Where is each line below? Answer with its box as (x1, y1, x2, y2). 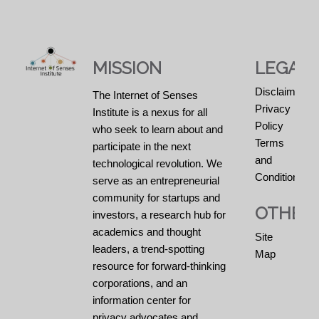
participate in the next (92, 140, 191, 152)
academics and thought (92, 225, 201, 238)
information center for (92, 293, 191, 306)
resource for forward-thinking (92, 259, 226, 272)
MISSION (92, 57, 162, 78)
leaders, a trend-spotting (92, 242, 204, 255)
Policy (255, 119, 284, 132)
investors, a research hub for (92, 208, 226, 221)
